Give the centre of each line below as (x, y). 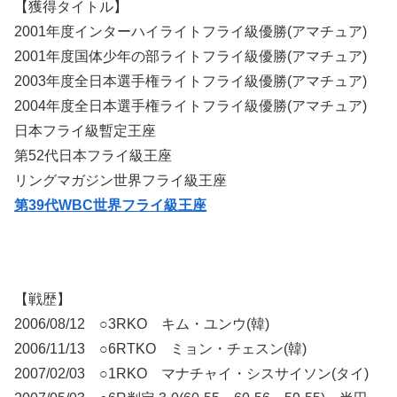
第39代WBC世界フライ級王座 (110, 206)
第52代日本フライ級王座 (93, 156)
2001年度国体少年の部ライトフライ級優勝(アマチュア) (191, 57)
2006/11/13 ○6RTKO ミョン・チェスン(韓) (160, 349)
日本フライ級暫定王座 (85, 131)
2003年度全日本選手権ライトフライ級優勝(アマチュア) (191, 82)
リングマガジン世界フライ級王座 (121, 181)
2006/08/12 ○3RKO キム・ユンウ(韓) (142, 324)
